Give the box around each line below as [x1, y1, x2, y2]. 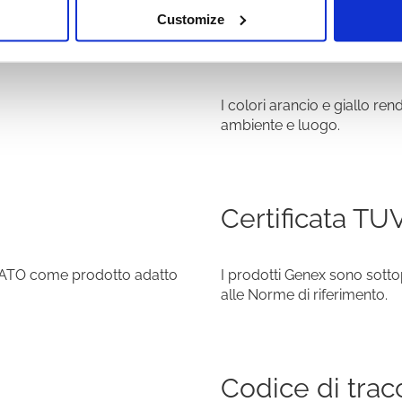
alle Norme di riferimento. [221, 286, 388, 304]
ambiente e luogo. [221, 117, 340, 135]
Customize [157, 11, 225, 27]
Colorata [221, 33, 327, 66]
